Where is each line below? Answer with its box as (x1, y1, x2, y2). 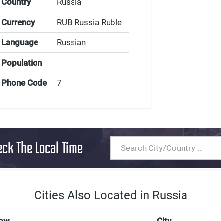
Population (1, 58, 42, 68)
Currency (1, 17, 35, 27)
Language (1, 37, 38, 47)
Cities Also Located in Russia (34, 188, 187, 202)
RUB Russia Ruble (57, 17, 122, 27)
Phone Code (1, 78, 47, 88)
